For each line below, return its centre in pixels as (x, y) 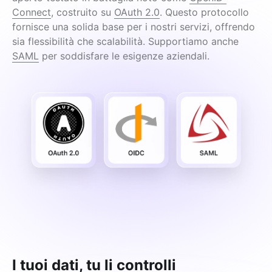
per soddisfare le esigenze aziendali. (124, 56)
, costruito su (83, 12)
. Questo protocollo (204, 12)
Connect (32, 12)
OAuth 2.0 (137, 12)
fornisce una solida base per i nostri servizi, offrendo (134, 27)
